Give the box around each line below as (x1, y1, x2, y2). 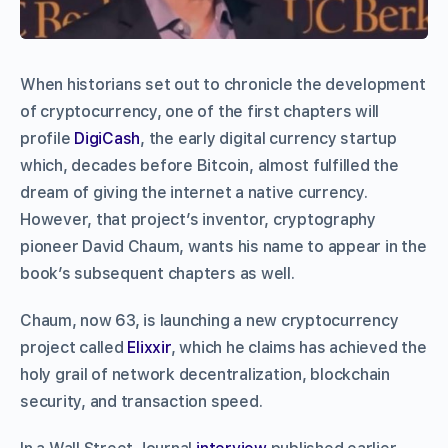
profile (20, 128, 75, 148)
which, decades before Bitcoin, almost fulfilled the (20, 155, 399, 175)
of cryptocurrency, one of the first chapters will (20, 101, 380, 121)
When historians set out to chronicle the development (20, 74, 426, 94)
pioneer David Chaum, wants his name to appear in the (20, 236, 427, 256)
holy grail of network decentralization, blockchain (20, 364, 391, 384)
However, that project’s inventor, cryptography (20, 209, 376, 229)
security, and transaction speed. (20, 391, 263, 411)
